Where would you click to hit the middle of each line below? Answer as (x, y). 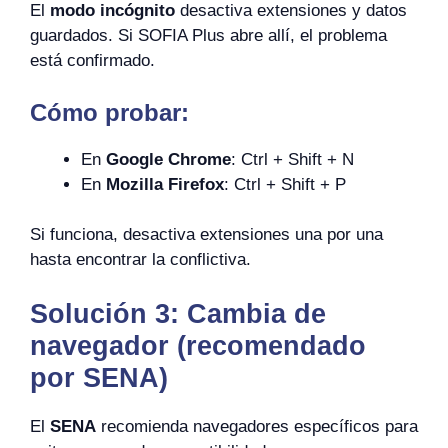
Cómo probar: (109, 112)
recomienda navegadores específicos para (257, 426)
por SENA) (99, 377)
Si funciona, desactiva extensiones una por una (206, 234)
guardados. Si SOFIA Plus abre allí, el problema (208, 35)
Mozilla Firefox (165, 184)
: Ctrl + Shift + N (292, 159)
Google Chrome (168, 159)
